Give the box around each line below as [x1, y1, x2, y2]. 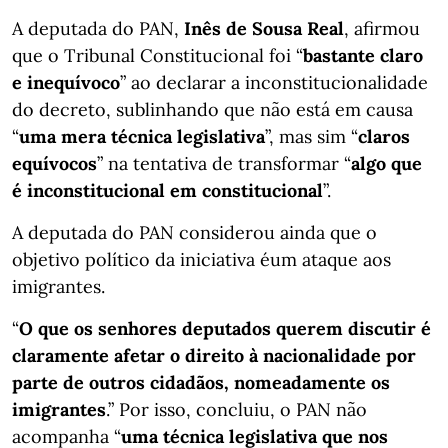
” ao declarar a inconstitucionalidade [120, 71, 428, 94]
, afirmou [344, 17, 420, 40]
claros [358, 125, 410, 148]
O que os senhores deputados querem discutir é [19, 317, 431, 340]
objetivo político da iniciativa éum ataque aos [12, 248, 391, 271]
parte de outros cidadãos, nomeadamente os [12, 371, 390, 394]
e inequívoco [12, 71, 120, 94]
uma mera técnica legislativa [19, 125, 265, 148]
